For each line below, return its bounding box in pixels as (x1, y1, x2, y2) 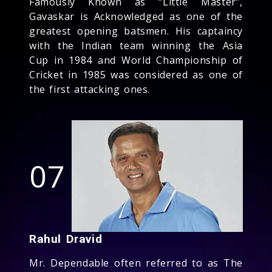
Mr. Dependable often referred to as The (29, 256, 243, 270)
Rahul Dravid (29, 231, 103, 246)
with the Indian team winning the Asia (29, 38, 243, 52)
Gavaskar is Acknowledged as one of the (29, 9, 243, 23)
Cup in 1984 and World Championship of (29, 53, 243, 67)
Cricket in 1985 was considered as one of (29, 67, 243, 81)
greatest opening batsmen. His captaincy (29, 24, 243, 38)
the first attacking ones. (29, 82, 151, 96)
